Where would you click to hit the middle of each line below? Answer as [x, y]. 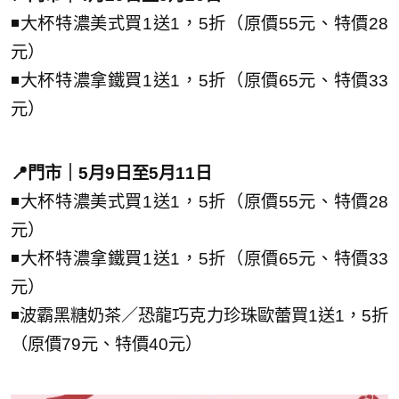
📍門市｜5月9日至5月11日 [111, 173]
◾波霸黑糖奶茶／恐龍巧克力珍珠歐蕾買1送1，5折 [199, 315]
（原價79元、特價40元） [106, 344]
